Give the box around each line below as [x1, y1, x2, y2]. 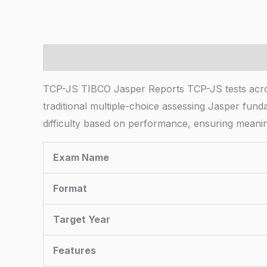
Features [53, 244, 96, 257]
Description [43, 51, 98, 64]
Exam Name [53, 151, 109, 164]
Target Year [53, 213, 110, 226]
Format [53, 182, 87, 195]
